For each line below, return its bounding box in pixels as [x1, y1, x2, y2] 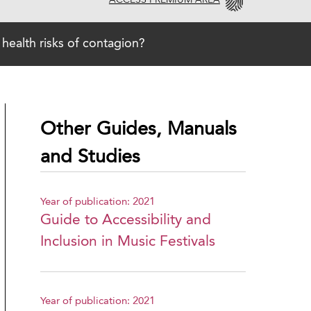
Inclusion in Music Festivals [40, 234, 216, 249]
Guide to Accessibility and [40, 212, 212, 228]
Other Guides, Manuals [40, 120, 237, 139]
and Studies [40, 148, 141, 167]
